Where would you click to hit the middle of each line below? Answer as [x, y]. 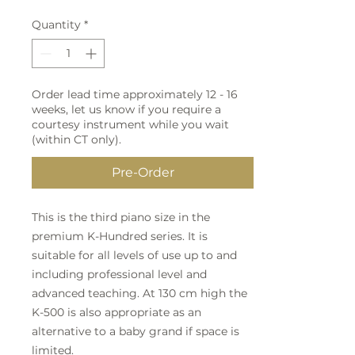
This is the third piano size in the [121, 217]
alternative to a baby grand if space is [136, 331]
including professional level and [119, 274]
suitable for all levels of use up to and [134, 255]
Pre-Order [143, 172]
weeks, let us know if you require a [126, 109]
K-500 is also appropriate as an [116, 312]
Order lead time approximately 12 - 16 [135, 94]
